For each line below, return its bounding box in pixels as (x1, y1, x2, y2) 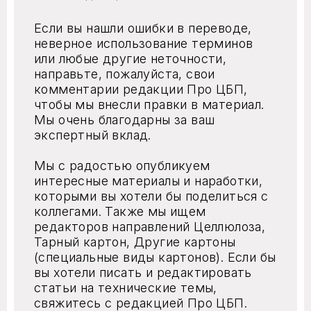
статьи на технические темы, (34, 280, 217, 295)
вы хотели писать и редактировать (34, 265, 252, 280)
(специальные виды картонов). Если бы (34, 250, 276, 264)
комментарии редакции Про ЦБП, (34, 82, 248, 96)
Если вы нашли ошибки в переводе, (34, 21, 252, 35)
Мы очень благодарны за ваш (34, 112, 215, 127)
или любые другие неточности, (34, 51, 227, 66)
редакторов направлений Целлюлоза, (34, 219, 266, 234)
